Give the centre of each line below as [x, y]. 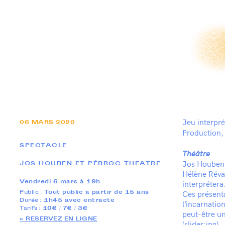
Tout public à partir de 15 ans [96, 192]
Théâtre [196, 153]
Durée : [32, 200]
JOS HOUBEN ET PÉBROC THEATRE [90, 164]
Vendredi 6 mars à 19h [60, 182]
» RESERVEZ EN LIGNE [59, 219]
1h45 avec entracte [79, 200]
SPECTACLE [43, 146]
